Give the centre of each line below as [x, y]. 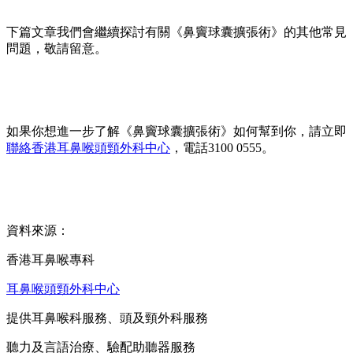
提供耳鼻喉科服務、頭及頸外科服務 [107, 318]
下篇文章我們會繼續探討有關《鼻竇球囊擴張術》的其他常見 [176, 32]
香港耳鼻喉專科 [50, 260]
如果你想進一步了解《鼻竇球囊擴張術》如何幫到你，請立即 [176, 132]
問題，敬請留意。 [57, 49]
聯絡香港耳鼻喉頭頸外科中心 [88, 148]
